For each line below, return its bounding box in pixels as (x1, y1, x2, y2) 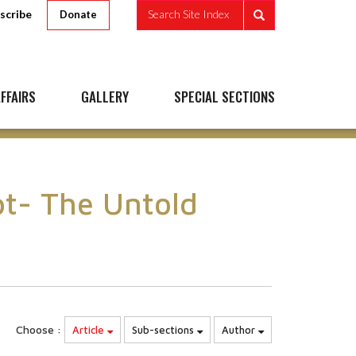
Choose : (16, 323, 61, 336)
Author (222, 323, 258, 336)
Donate (60, 8, 97, 21)
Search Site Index (148, 7, 229, 21)
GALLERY (81, 87, 129, 106)
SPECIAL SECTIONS (174, 87, 275, 106)
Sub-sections (132, 323, 197, 336)
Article (72, 323, 107, 336)
